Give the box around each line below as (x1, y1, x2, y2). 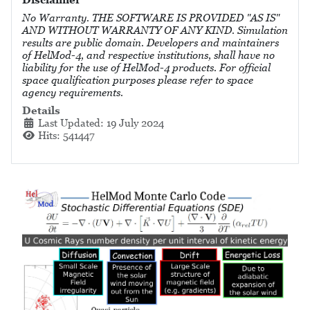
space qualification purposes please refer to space (22, 73, 253, 86)
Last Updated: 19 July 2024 (37, 116, 164, 129)
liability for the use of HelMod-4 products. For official (22, 61, 271, 73)
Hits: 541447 (37, 129, 95, 141)
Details (22, 104, 60, 116)
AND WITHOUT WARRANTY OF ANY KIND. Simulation (22, 24, 288, 36)
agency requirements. (22, 86, 123, 98)
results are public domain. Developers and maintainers (22, 36, 279, 48)
